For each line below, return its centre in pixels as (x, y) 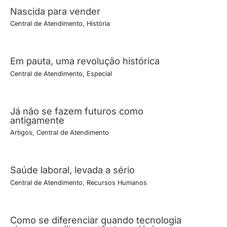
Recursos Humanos (117, 182)
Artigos (21, 133)
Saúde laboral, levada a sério (72, 170)
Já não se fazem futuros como (77, 111)
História (98, 24)
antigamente (37, 120)
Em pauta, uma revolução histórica (85, 61)
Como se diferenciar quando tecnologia (96, 220)
